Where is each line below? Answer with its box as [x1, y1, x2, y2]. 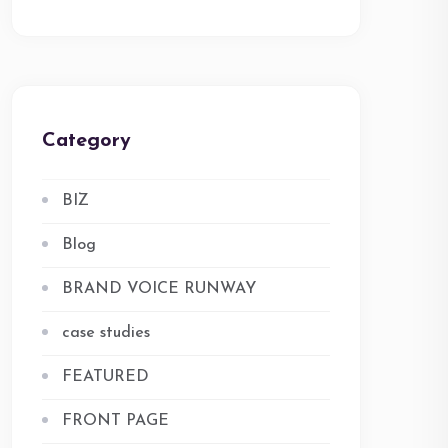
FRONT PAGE [62, 413, 169, 429]
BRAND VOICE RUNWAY [62, 281, 256, 297]
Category [42, 131, 131, 151]
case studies [62, 325, 150, 341]
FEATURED [62, 369, 149, 385]
